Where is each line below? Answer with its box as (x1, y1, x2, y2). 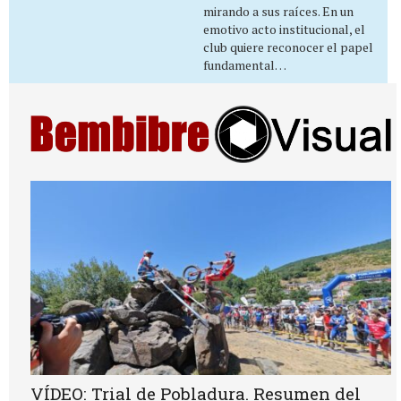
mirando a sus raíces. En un (202, 2, 354, 20)
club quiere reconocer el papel (202, 38, 373, 55)
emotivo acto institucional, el (202, 20, 365, 38)
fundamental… (202, 55, 286, 73)
